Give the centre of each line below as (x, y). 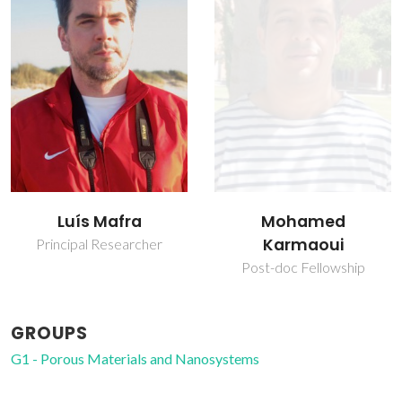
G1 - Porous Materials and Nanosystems (135, 359)
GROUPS (49, 334)
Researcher (303, 242)
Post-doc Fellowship (99, 267)
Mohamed (99, 222)
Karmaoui (99, 245)
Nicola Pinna (303, 220)
